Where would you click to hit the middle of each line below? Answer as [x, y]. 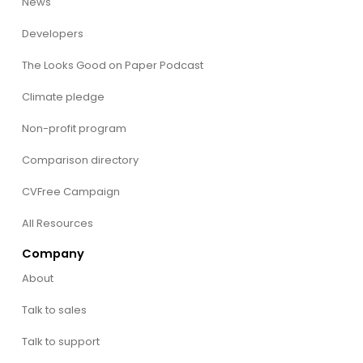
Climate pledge [63, 97]
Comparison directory [80, 160]
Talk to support [60, 341]
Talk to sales [54, 310]
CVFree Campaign [70, 192]
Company [53, 254]
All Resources [57, 224]
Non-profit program [74, 129]
